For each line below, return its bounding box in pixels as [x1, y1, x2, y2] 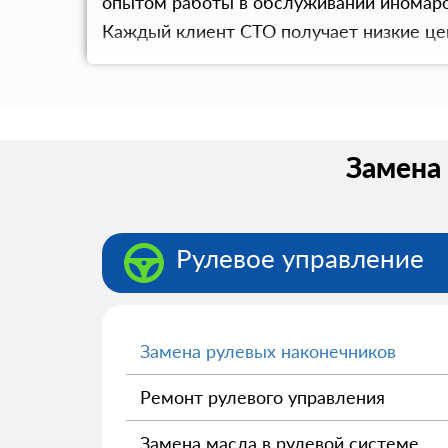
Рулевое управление [176, 241, 424, 274]
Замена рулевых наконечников [140, 340, 396, 362]
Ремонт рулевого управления [140, 386, 385, 408]
